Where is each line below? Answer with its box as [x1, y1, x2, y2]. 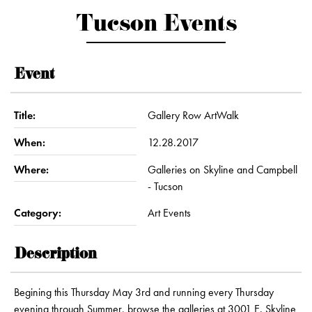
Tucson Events [75, 8, 237, 44]
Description [14, 243, 97, 267]
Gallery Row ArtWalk [148, 109, 239, 123]
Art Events [148, 206, 191, 220]
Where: [14, 162, 49, 176]
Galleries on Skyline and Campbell [148, 162, 297, 176]
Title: [14, 109, 36, 123]
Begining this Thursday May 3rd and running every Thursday [14, 285, 274, 299]
